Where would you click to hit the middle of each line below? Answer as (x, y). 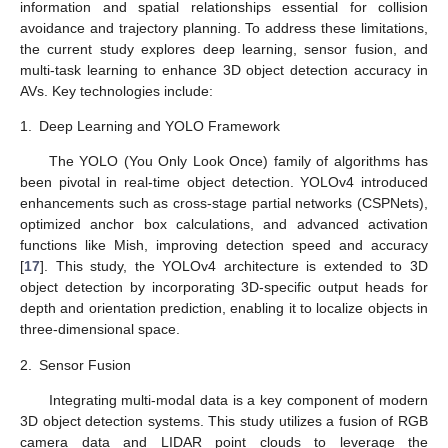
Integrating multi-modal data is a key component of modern (238, 400)
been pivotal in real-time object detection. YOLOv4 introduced (224, 182)
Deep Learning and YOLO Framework (159, 126)
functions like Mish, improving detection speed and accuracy (224, 245)
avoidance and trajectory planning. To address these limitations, (224, 27)
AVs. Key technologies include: (116, 90)
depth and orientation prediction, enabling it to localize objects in (224, 308)
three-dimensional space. (100, 329)
